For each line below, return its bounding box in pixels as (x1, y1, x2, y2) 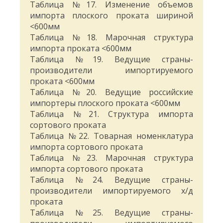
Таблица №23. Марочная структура (30, 152, 193, 164)
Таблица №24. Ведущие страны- (30, 174, 193, 186)
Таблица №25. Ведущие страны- (30, 207, 193, 219)
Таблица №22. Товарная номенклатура (30, 130, 193, 142)
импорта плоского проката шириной (30, 10, 193, 21)
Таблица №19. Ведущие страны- (30, 54, 193, 65)
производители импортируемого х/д (30, 185, 193, 197)
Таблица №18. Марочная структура (30, 32, 193, 43)
